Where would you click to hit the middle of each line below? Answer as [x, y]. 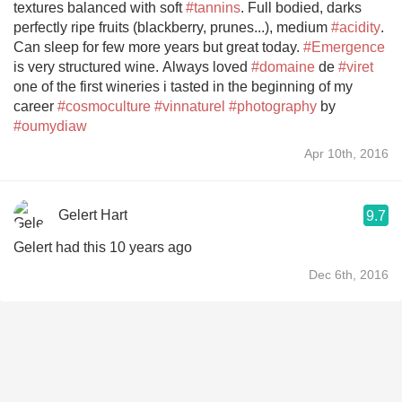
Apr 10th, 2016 [346, 153]
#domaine [283, 66]
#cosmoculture [104, 106]
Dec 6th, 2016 [349, 274]
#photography [273, 106]
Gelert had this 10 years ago [103, 247]
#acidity [356, 27]
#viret [356, 66]
